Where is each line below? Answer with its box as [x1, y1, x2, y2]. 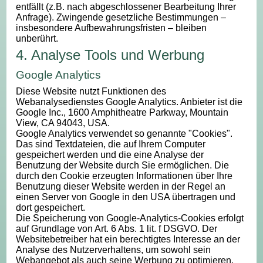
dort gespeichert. [16, 203, 86, 213]
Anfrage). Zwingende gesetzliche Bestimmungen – [16, 12, 227, 23]
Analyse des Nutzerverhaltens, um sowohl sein [16, 245, 211, 255]
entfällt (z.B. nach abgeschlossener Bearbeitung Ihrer [16, 2, 237, 12]
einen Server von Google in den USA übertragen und [16, 192, 236, 203]
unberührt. [16, 33, 59, 44]
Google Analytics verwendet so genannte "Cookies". [16, 129, 233, 139]
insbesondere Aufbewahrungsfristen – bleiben [16, 23, 207, 33]
